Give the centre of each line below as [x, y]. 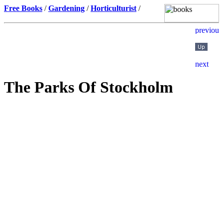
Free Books [23, 8]
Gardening [66, 8]
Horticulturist [113, 8]
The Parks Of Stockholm [89, 87]
